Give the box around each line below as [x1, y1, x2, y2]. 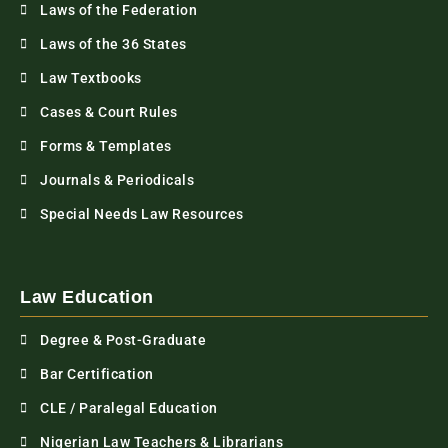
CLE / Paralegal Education [40, 400, 218, 417]
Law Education [20, 287, 154, 308]
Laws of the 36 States [40, 36, 187, 53]
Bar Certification [40, 366, 154, 383]
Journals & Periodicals [40, 172, 194, 189]
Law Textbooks [40, 70, 142, 87]
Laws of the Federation [40, 2, 197, 19]
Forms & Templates [40, 138, 172, 155]
